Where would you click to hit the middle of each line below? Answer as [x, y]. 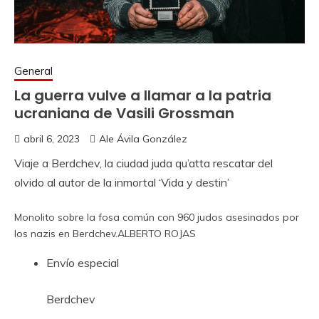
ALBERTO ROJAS [157, 234]
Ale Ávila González [143, 139]
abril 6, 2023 [52, 139]
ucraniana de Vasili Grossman [124, 113]
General [33, 71]
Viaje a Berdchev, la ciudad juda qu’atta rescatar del [143, 163]
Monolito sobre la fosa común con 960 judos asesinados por [157, 217]
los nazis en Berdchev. [66, 234]
